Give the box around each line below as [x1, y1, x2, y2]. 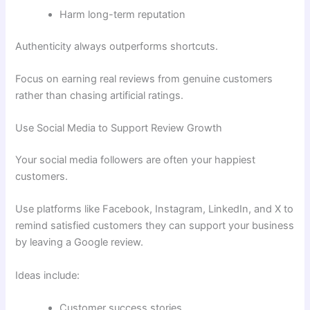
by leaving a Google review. [15, 236, 144, 249]
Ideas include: [15, 268, 80, 282]
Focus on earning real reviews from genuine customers [15, 72, 273, 85]
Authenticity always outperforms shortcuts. [15, 39, 219, 53]
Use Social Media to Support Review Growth [15, 122, 223, 135]
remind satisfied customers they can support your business [15, 219, 295, 232]
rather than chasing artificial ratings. [15, 89, 184, 102]
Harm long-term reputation [60, 8, 186, 21]
